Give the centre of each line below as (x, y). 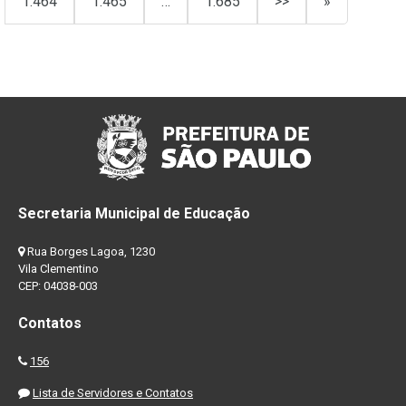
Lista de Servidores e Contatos (113, 393)
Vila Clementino (58, 269)
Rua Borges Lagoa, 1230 (90, 252)
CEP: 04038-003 (58, 286)
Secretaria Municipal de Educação (134, 214)
